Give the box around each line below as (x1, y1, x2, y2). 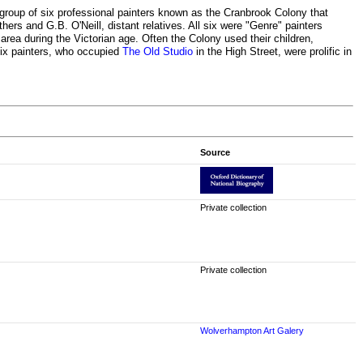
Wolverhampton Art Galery (199, 326, 304, 336)
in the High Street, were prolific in (193, 45, 352, 58)
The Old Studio (122, 45, 193, 58)
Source (199, 147, 230, 158)
